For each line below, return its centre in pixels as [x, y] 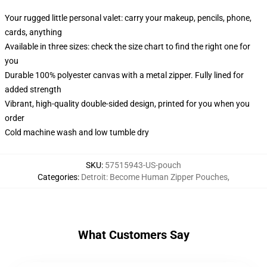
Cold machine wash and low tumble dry [77, 132]
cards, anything [33, 32]
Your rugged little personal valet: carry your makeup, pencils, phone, [128, 18]
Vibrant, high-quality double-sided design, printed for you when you [127, 104]
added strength [33, 89]
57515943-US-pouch [143, 165]
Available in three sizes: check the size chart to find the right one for [128, 46]
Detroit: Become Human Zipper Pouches [154, 177]
